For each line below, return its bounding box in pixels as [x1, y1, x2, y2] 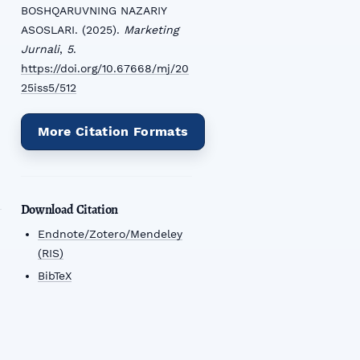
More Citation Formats [37, 124, 189, 140]
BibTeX [37, 268, 72, 282]
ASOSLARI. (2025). [20, 23, 124, 37]
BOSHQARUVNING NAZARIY [20, 4, 166, 18]
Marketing [123, 23, 179, 37]
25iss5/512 [20, 81, 76, 95]
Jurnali [20, 43, 59, 56]
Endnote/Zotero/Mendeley [37, 227, 182, 241]
